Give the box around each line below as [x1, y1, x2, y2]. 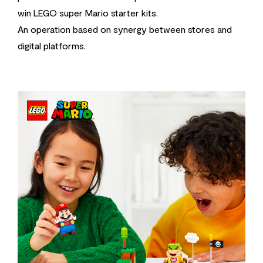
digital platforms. [18, 39, 90, 51]
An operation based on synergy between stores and [18, 23, 232, 35]
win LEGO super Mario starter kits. [18, 6, 158, 18]
